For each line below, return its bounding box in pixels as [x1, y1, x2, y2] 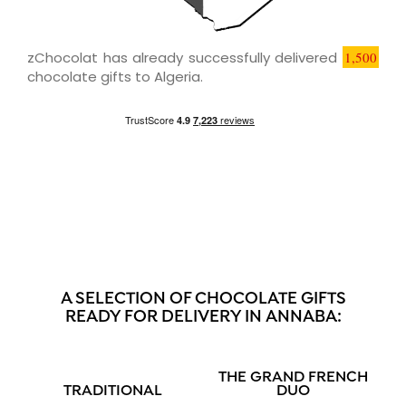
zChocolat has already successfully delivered [27, 47, 343, 67]
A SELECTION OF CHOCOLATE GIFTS [60, 288, 346, 310]
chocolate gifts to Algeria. [27, 66, 203, 86]
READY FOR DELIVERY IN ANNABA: [64, 306, 342, 328]
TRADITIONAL [63, 382, 162, 401]
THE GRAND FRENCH [218, 368, 368, 387]
